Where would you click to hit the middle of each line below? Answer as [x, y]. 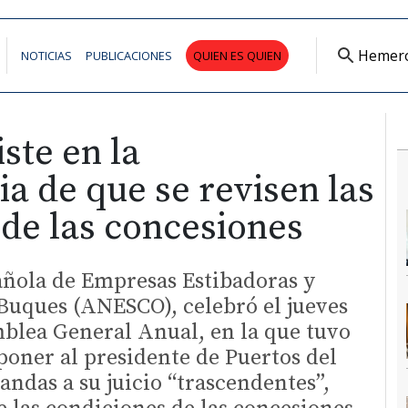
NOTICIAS [46, 55]
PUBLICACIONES [129, 55]
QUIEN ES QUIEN [237, 55]
